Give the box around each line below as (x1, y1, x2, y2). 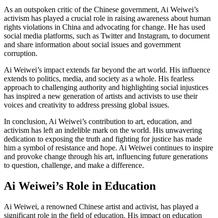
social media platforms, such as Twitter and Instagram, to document (4, 32, 210, 40)
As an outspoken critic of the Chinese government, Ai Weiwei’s (4, 5, 199, 14)
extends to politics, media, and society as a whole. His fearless (4, 74, 194, 83)
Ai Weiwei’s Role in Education (4, 180, 156, 193)
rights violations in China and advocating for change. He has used (4, 23, 205, 32)
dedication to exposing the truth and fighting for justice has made (4, 135, 202, 144)
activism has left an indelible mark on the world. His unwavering (4, 126, 202, 135)
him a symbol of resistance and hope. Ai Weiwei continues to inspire (4, 144, 213, 152)
